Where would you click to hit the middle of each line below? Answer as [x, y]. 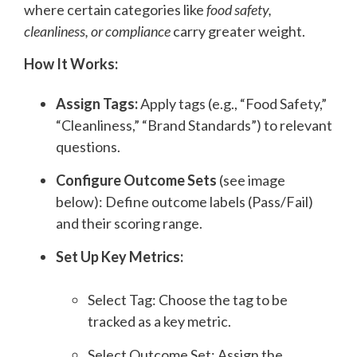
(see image [252, 180]
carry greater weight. [238, 31]
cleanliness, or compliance [97, 31]
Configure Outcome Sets [137, 180]
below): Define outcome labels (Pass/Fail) [184, 201]
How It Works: [71, 63]
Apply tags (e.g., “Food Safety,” [233, 103]
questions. [88, 146]
